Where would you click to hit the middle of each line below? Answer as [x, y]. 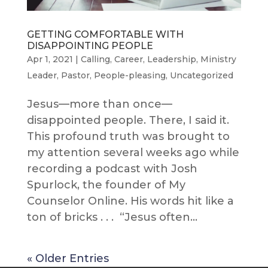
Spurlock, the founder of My [106, 185]
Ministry [218, 60]
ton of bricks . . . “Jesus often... [112, 217]
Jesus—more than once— [99, 104]
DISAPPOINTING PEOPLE [90, 46]
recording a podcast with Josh [112, 169]
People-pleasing [130, 76]
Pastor [75, 76]
